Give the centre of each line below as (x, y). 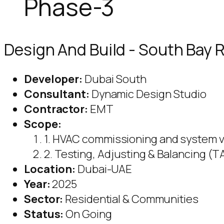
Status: (45, 214)
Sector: (44, 199)
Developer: (53, 79)
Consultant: (57, 94)
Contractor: (56, 109)
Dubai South (114, 79)
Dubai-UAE (104, 169)
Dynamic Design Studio (148, 94)
